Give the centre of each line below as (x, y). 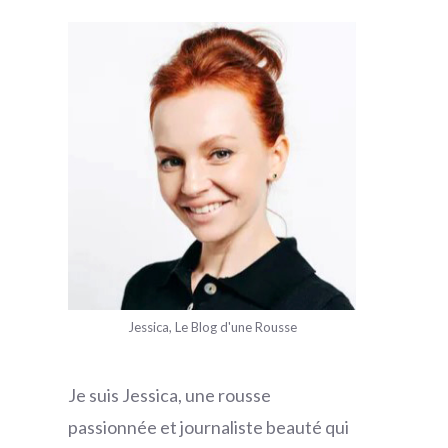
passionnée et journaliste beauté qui (208, 427)
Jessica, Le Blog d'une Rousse (212, 327)
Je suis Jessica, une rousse (169, 395)
